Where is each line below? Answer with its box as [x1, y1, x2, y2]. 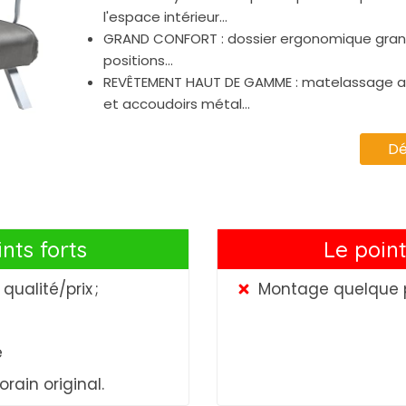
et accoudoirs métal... [103, 93, 250, 113]
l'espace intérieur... [103, 6, 227, 26]
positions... [103, 50, 173, 70]
